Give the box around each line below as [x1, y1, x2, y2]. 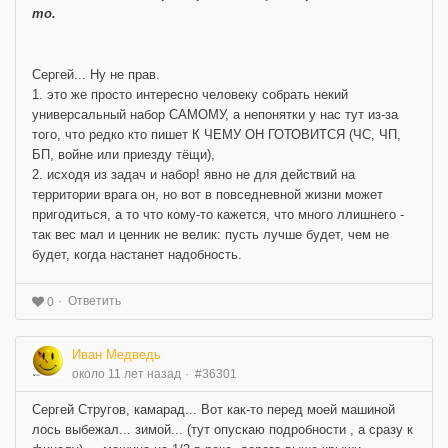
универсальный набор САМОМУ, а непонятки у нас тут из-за [32, 107, 398, 123]
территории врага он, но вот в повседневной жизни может [32, 187, 383, 203]
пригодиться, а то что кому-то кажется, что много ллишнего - [32, 207, 404, 223]
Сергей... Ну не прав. [32, 67, 160, 83]
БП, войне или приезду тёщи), [32, 147, 215, 163]
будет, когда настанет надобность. [32, 247, 242, 263]
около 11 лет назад [72, 367, 181, 382]
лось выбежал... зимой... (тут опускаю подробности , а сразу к [32, 422, 413, 438]
